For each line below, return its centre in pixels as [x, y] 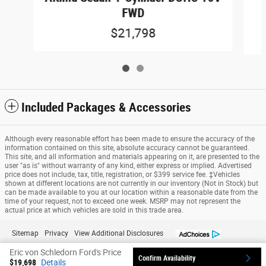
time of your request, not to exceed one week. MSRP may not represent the [123, 202]
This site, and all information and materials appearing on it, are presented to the [132, 157]
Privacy [56, 234]
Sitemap [25, 234]
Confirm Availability [167, 258]
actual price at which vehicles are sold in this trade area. [94, 210]
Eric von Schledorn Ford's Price [65, 252]
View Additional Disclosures [119, 234]
